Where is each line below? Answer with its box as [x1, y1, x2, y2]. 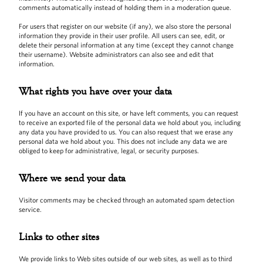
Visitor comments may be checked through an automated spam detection [19, 196, 234, 204]
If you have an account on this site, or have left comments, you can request [19, 109, 238, 117]
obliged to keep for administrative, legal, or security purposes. [19, 147, 199, 154]
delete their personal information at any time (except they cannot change [19, 41, 234, 49]
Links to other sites [19, 230, 99, 243]
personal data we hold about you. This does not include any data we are [19, 137, 227, 145]
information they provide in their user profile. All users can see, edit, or [19, 32, 225, 39]
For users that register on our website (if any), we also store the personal [19, 22, 231, 30]
